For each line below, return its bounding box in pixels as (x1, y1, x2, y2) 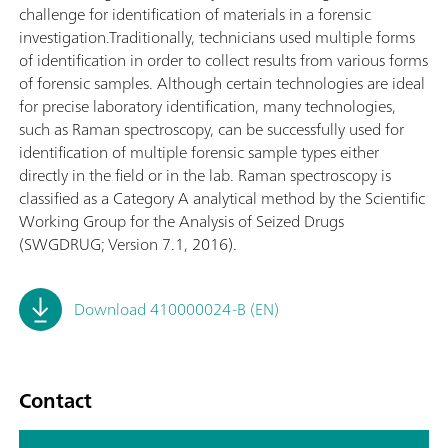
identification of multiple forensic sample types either (19, 138, 379, 166)
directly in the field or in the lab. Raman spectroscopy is (19, 161, 391, 189)
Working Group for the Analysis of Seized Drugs (19, 207, 344, 235)
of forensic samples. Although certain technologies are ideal (19, 69, 425, 97)
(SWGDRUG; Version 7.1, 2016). (19, 230, 237, 258)
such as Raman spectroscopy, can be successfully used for (19, 115, 404, 143)
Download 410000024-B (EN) (74, 295, 279, 323)
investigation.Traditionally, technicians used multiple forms (19, 23, 415, 51)
